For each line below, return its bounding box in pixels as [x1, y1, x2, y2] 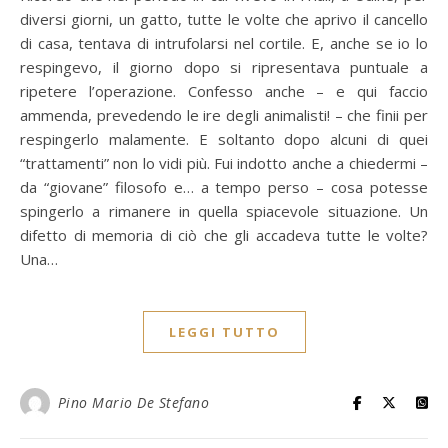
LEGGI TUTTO [168, 323, 280, 341]
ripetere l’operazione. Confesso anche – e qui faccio [20, 81, 428, 101]
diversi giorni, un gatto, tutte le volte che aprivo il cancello [20, 9, 428, 29]
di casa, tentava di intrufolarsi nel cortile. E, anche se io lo [20, 33, 428, 53]
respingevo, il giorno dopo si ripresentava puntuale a [20, 57, 428, 77]
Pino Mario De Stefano [57, 393, 209, 412]
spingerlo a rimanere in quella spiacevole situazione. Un [20, 201, 428, 221]
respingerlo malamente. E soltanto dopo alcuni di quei [20, 129, 428, 149]
